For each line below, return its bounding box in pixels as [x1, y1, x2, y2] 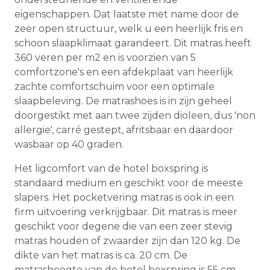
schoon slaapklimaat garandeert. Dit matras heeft [14, 37, 251, 49]
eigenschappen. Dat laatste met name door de [14, 8, 239, 20]
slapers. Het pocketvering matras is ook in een [14, 192, 234, 204]
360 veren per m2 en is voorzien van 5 [14, 52, 196, 64]
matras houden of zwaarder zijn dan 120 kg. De [14, 235, 240, 247]
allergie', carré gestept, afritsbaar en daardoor [14, 124, 233, 136]
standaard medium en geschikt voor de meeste [14, 177, 243, 189]
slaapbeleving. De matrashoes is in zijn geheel [14, 95, 232, 107]
